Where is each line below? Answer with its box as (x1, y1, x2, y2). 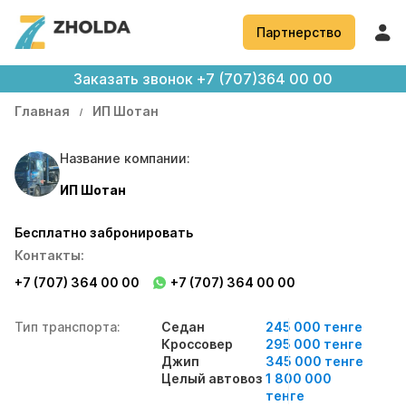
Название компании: (60, 150, 190, 166)
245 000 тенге (266, 319, 362, 334)
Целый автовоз (161, 371, 263, 386)
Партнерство (256, 24, 342, 40)
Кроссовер (161, 336, 233, 352)
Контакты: (14, 247, 84, 263)
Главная (14, 103, 70, 119)
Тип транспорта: (14, 319, 121, 334)
